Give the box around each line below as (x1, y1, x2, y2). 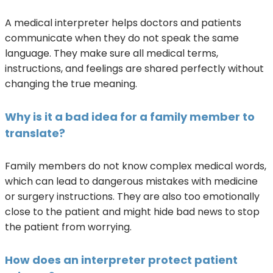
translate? (5, 125, 65, 141)
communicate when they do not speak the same (5, 30, 239, 45)
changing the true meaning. (5, 76, 137, 91)
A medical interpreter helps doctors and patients (5, 15, 241, 30)
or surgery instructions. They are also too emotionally (5, 189, 260, 204)
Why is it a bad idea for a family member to (5, 108, 255, 124)
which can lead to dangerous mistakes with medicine (5, 174, 258, 188)
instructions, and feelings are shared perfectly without (5, 61, 264, 76)
